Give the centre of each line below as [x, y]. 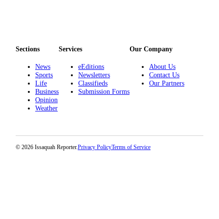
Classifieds [93, 83]
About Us [162, 67]
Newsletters [94, 75]
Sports [44, 75]
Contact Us [164, 75]
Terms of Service [131, 147]
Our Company [151, 49]
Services [70, 49]
